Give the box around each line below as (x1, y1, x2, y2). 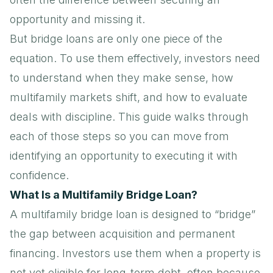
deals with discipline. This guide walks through (10, 110, 249, 123)
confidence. (10, 168, 69, 182)
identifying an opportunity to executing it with (10, 149, 238, 162)
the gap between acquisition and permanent (10, 227, 235, 240)
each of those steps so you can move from (10, 129, 229, 143)
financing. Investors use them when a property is (10, 246, 261, 260)
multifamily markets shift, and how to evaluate (10, 90, 247, 104)
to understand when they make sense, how (10, 71, 233, 84)
